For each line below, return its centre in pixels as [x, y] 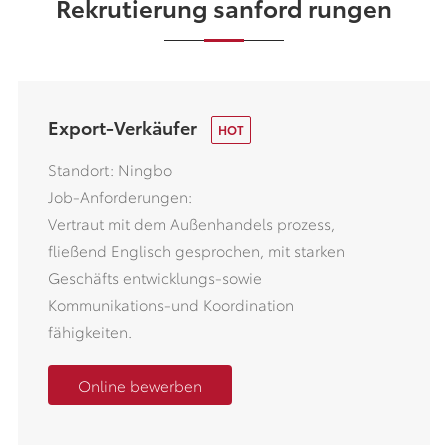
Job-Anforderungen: [119, 196]
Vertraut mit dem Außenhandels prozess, [191, 223]
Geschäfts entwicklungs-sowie [154, 277]
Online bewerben [139, 385]
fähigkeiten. [89, 331]
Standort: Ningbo [109, 169]
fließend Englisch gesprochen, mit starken [196, 250]
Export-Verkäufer [124, 126]
